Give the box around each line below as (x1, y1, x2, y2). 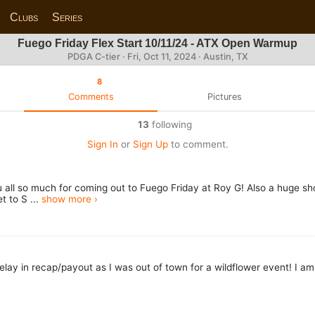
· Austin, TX (195, 51, 248, 62)
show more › (41, 193, 98, 205)
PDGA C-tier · (67, 51, 127, 62)
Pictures (207, 91, 242, 102)
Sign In (86, 138, 118, 150)
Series (52, 11, 83, 23)
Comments (67, 91, 114, 102)
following (149, 118, 192, 130)
